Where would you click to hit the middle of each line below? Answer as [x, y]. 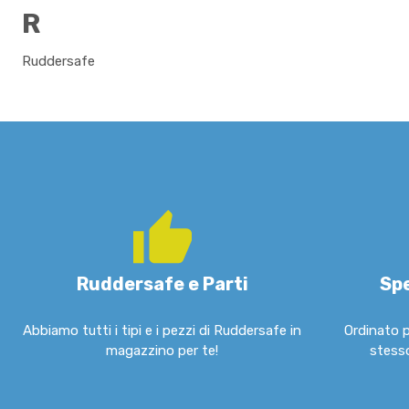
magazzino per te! [163, 351]
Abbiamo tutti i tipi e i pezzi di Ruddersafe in [163, 331]
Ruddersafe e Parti [162, 284]
